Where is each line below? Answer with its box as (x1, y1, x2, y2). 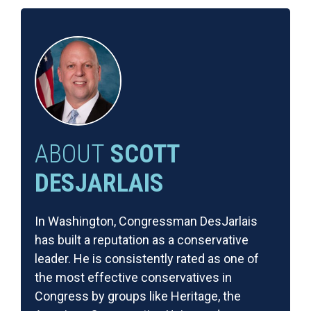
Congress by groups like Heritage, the (35, 289, 241, 303)
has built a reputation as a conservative (35, 233, 249, 247)
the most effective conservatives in (35, 270, 232, 285)
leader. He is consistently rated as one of (35, 251, 259, 266)
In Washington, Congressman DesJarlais (35, 214, 258, 228)
